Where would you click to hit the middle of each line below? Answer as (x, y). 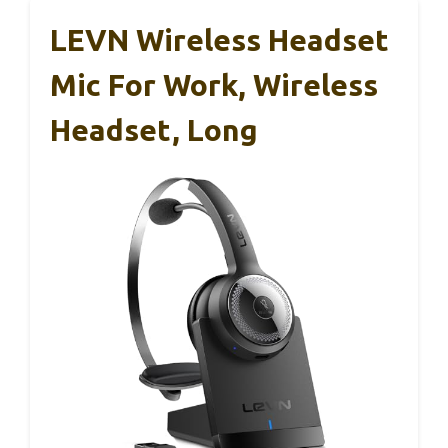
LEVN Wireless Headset (219, 39)
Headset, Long (154, 129)
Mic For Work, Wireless (214, 84)
